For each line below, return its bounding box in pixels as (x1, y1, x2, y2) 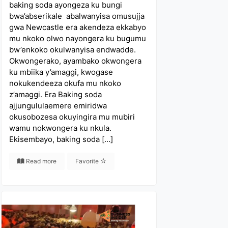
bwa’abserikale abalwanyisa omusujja (9, 11, 145, 21)
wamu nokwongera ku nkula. (9, 123, 112, 133)
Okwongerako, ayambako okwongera (9, 56, 142, 66)
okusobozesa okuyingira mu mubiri (9, 112, 135, 122)
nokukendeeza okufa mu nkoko (9, 78, 122, 88)
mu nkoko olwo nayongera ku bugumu (9, 34, 147, 43)
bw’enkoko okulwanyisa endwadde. (9, 45, 136, 54)
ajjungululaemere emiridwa (9, 101, 107, 110)
